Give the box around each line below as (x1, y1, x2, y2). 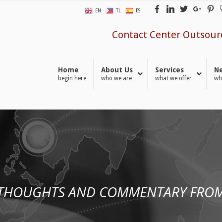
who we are (101, 75, 132, 82)
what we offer (155, 75, 192, 82)
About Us (101, 66, 133, 74)
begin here (57, 75, 86, 82)
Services (155, 66, 184, 74)
